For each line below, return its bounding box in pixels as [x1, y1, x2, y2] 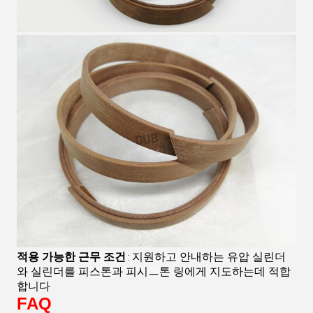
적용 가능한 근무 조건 [17, 250, 126, 264]
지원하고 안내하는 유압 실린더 [132, 250, 286, 264]
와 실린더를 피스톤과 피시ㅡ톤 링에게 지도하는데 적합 [17, 265, 291, 279]
